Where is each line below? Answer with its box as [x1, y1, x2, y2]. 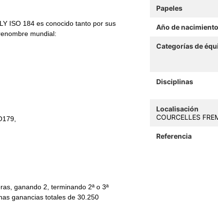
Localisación [156, 104, 199, 113]
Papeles [156, 3, 182, 12]
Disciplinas [156, 77, 193, 86]
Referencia [156, 131, 192, 140]
